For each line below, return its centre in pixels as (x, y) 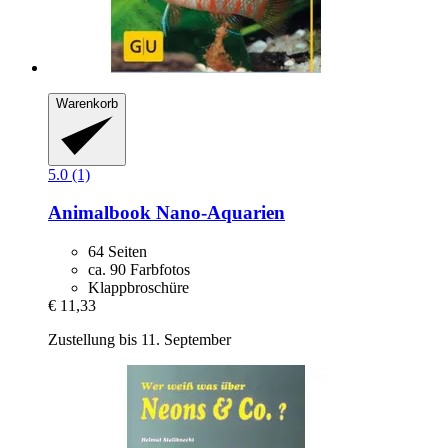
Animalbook (99, 213)
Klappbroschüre (138, 287)
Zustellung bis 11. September (139, 339)
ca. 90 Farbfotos (139, 269)
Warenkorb (87, 104)
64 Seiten (117, 251)
